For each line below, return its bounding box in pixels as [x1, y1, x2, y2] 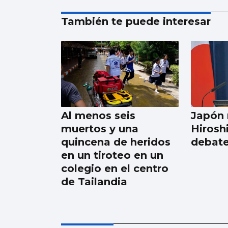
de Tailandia [61, 176, 127, 188]
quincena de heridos [61, 136, 170, 149]
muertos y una [61, 123, 138, 135]
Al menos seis [61, 109, 135, 122]
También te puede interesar [61, 15, 211, 27]
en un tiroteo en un [61, 149, 163, 162]
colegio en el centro [61, 162, 168, 175]
